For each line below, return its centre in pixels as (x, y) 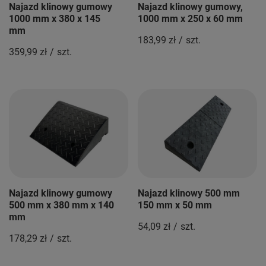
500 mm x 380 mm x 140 (61, 205)
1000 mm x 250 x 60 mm (190, 19)
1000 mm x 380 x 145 (55, 19)
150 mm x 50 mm (175, 205)
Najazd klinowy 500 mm (189, 193)
